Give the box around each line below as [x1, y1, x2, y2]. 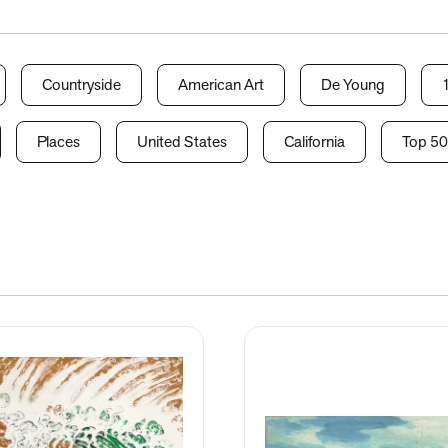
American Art [178, 78, 264, 94]
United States [137, 135, 227, 151]
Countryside [42, 78, 121, 94]
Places [37, 135, 80, 151]
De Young [321, 78, 385, 94]
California [284, 135, 345, 151]
